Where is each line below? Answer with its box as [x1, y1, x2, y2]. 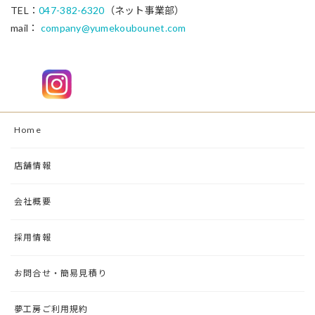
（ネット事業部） [104, 4, 185, 16]
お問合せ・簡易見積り [14, 267, 107, 278]
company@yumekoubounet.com [40, 21, 186, 34]
